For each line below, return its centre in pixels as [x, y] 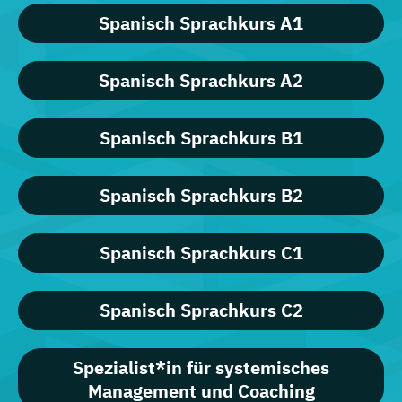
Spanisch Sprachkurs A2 [201, 81]
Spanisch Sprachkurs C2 [201, 310]
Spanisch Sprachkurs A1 [201, 23]
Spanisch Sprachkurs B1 [201, 138]
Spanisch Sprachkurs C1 [201, 253]
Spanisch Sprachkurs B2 [201, 196]
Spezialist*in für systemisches [201, 368]
